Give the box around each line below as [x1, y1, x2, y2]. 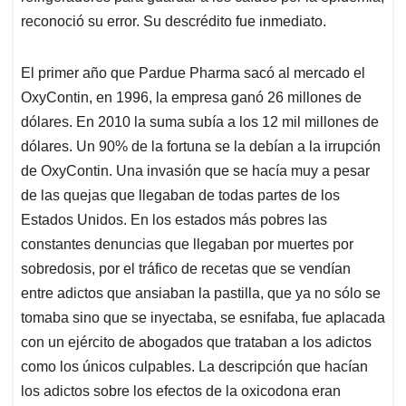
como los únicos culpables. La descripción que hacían [21, 359, 368, 375]
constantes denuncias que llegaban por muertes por [21, 237, 353, 253]
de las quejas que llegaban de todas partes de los [21, 188, 340, 204]
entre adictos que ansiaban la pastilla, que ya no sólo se [21, 285, 381, 302]
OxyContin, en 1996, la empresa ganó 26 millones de [21, 90, 362, 106]
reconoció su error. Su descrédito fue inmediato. [21, 14, 326, 30]
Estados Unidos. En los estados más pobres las [21, 212, 327, 228]
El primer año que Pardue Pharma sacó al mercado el [21, 65, 365, 82]
